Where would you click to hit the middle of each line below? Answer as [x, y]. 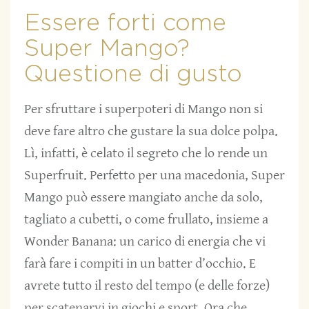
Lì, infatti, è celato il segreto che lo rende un [146, 153]
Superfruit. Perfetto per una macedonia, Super [154, 175]
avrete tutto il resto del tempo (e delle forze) [147, 286]
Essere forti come [125, 23]
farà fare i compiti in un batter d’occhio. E [140, 263]
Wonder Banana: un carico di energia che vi [145, 241]
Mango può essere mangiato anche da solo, [143, 197]
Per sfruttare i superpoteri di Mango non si [143, 109]
